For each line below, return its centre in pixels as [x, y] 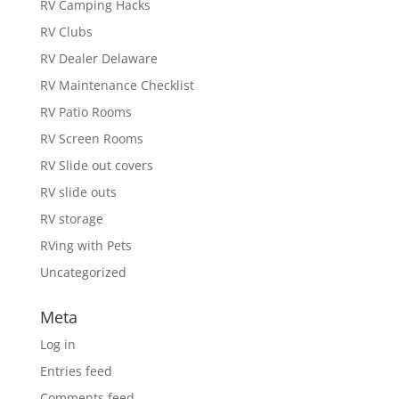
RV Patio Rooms [85, 111]
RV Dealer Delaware [98, 58]
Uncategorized [83, 272]
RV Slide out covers [96, 165]
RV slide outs [78, 191]
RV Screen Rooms [91, 138]
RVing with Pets [85, 245]
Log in [57, 344]
